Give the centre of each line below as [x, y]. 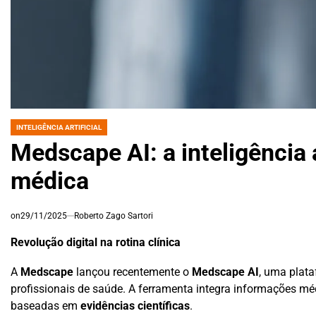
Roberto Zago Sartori [114, 215]
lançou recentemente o [133, 272]
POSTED [23, 131]
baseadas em [45, 305]
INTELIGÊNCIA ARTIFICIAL [59, 127]
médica [50, 181]
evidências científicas [135, 305]
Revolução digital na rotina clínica [96, 243]
